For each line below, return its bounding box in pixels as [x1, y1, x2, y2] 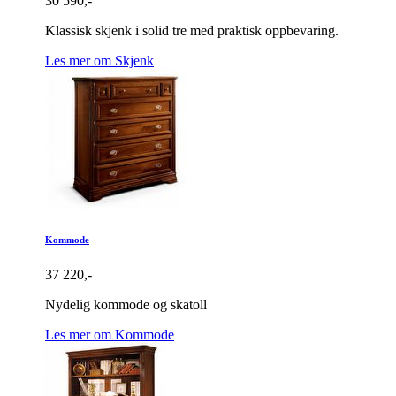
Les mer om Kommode [45, 326, 174, 342]
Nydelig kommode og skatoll [45, 296, 207, 312]
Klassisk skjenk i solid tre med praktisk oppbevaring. [45, 22, 339, 38]
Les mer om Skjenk [45, 52, 154, 68]
